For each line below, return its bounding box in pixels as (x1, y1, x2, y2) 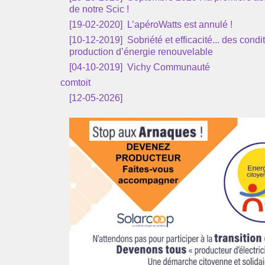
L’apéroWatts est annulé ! (125, 20, 232, 30)
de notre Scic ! (69, 4, 129, 14)
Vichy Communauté (125, 62, 210, 72)
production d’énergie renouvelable (69, 47, 213, 57)
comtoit (60, 77, 91, 88)
